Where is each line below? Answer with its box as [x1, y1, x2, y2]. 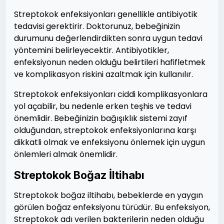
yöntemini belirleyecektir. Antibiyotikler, [14, 44, 169, 56]
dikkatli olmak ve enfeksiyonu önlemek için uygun [14, 136, 205, 148]
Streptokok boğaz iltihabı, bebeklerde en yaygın [14, 189, 203, 201]
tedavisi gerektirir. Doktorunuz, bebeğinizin [14, 20, 180, 32]
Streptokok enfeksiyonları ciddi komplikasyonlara [14, 88, 207, 100]
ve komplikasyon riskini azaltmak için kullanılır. [14, 68, 193, 80]
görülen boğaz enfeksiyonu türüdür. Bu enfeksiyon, [14, 201, 210, 213]
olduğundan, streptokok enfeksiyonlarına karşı [14, 124, 196, 136]
